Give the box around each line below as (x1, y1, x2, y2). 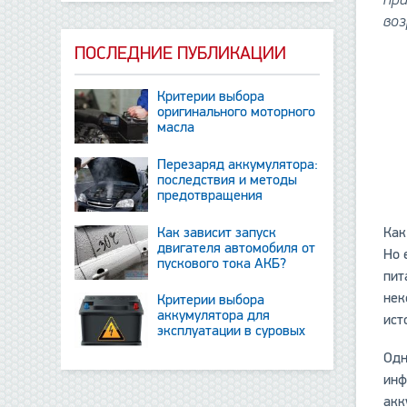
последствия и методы (157, 170, 298, 189)
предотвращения (157, 185, 263, 204)
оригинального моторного (157, 103, 316, 121)
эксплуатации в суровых (157, 322, 306, 341)
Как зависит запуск (157, 223, 277, 242)
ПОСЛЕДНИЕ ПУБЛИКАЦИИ (74, 42, 287, 65)
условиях (157, 337, 213, 356)
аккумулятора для (157, 306, 271, 325)
